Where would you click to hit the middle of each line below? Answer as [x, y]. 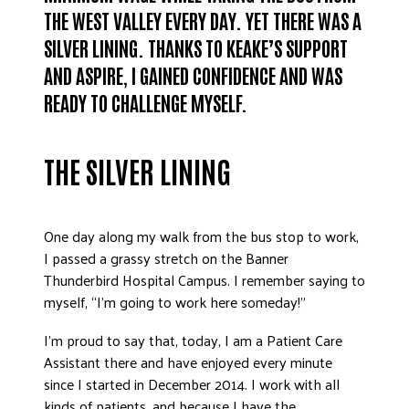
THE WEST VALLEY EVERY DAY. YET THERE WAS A [203, 20]
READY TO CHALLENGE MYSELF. [146, 102]
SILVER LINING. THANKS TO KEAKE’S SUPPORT [196, 47]
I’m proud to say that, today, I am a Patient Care [193, 340]
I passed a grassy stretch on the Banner [166, 258]
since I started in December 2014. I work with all [192, 384]
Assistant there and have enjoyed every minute [188, 362]
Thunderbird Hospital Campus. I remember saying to [204, 280]
